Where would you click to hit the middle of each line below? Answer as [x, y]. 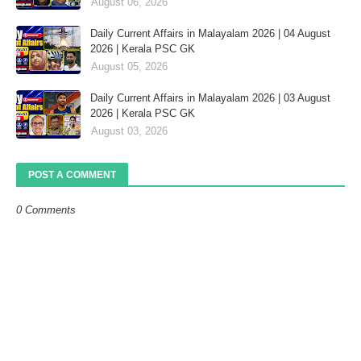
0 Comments [46, 210]
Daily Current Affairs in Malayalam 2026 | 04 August [210, 33]
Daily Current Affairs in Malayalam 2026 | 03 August [210, 98]
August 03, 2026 [129, 131]
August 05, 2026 [129, 66]
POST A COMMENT [72, 174]
